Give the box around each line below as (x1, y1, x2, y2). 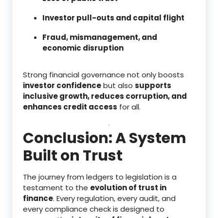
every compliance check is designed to (23, 203, 164, 214)
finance (23, 193, 53, 203)
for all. (117, 101, 141, 112)
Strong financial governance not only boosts (23, 69, 184, 80)
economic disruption (42, 42, 124, 53)
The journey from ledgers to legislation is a (23, 171, 177, 182)
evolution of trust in (90, 182, 166, 193)
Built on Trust (23, 145, 123, 166)
